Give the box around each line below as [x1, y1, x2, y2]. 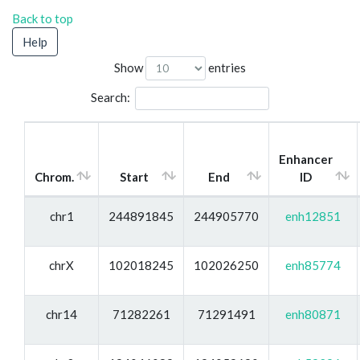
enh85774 [285, 257, 341, 272]
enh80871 [285, 306, 341, 321]
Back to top [12, 11, 73, 26]
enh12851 [285, 208, 341, 223]
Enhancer [279, 151, 333, 166]
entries [206, 59, 246, 75]
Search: [90, 89, 130, 104]
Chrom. [35, 169, 74, 184]
